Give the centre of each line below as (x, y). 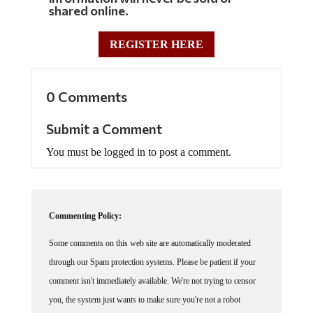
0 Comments (86, 96)
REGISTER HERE (156, 45)
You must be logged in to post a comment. (138, 152)
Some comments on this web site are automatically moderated (150, 243)
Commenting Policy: (85, 216)
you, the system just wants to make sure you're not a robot (144, 299)
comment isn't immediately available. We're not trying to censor (152, 281)
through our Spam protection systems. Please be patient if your (152, 262)
